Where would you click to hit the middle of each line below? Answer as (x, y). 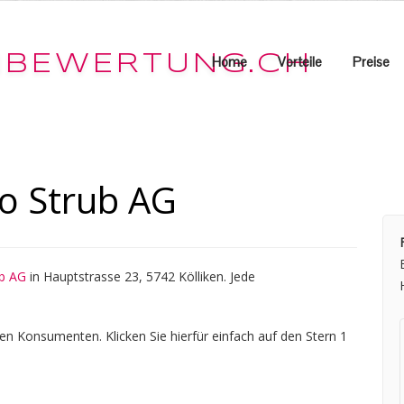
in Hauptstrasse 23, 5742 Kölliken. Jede (141, 276)
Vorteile (300, 62)
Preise (371, 62)
